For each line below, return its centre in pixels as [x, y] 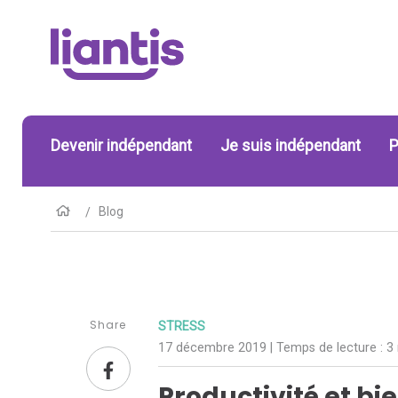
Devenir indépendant [121, 145]
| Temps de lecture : [329, 348]
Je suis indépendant [291, 145]
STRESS [182, 326]
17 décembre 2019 [215, 348]
